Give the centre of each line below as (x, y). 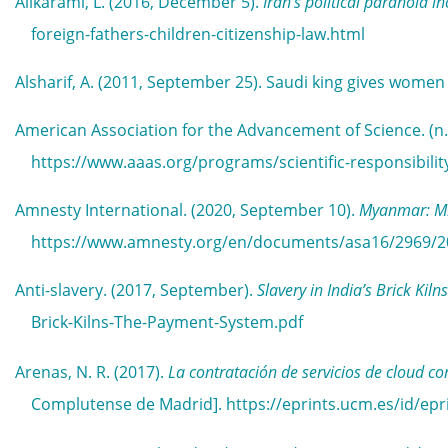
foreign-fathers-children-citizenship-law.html (198, 34)
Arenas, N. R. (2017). (91, 372)
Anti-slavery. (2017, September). (136, 290)
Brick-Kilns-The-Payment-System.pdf (167, 322)
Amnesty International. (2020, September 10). (187, 210)
